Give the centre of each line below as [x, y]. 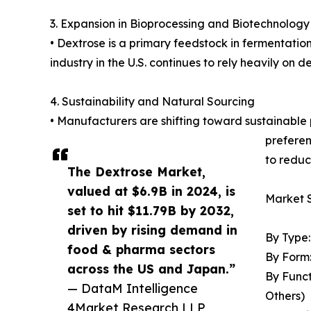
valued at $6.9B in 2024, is [151, 191]
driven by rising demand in [152, 230]
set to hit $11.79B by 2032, [151, 211]
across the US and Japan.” [151, 269]
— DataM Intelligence [133, 288]
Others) [285, 296]
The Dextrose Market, [136, 172]
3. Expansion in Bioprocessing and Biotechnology [180, 24]
